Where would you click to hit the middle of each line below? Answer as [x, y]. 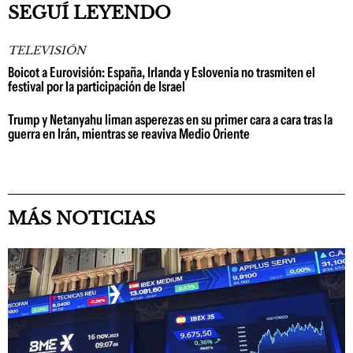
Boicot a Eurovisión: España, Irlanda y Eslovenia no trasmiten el [162, 72]
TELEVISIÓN [47, 50]
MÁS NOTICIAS [82, 219]
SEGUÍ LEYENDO [89, 13]
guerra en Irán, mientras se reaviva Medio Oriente [129, 134]
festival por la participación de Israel [97, 87]
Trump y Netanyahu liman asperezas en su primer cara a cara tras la [170, 120]
